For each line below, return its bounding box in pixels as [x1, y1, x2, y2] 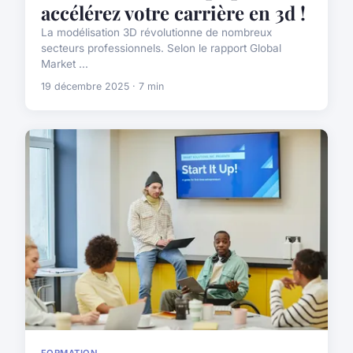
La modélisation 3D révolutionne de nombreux [41, 25, 272, 39]
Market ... [41, 57, 88, 70]
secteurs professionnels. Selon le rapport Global [41, 41, 281, 54]
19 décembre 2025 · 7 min [41, 80, 164, 92]
